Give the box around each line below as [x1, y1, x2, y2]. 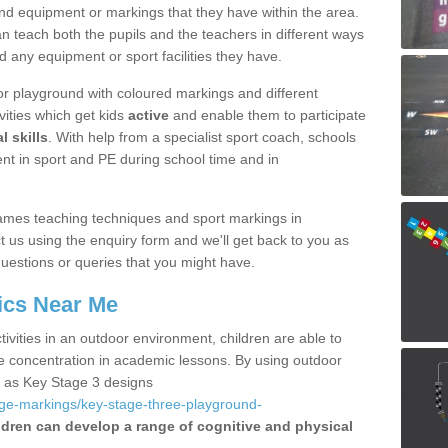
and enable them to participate [169, 107, 366, 123]
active [128, 107, 169, 123]
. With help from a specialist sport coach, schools [48, 129, 356, 145]
